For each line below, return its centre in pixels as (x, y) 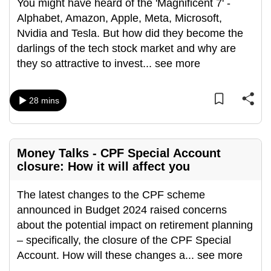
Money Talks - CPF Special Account (119, 153)
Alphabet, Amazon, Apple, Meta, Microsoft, (119, 18)
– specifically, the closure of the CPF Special (124, 240)
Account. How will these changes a (101, 255)
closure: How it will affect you (103, 166)
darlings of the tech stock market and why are (126, 48)
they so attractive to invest (80, 64)
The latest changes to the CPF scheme (111, 195)
